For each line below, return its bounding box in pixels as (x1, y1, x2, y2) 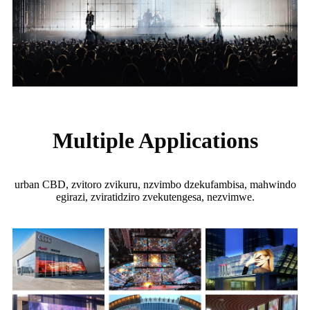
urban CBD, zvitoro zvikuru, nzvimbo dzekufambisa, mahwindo (14, 179, 296, 191)
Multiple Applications (52, 128, 258, 154)
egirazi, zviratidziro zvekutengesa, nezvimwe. (55, 191, 255, 203)
